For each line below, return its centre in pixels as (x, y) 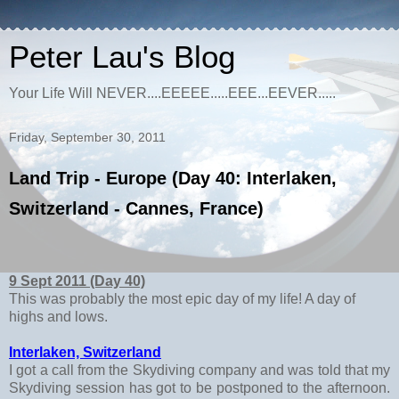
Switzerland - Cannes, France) (136, 208)
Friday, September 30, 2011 (87, 137)
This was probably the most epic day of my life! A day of (182, 298)
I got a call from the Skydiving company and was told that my (199, 370)
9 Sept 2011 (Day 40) (77, 281)
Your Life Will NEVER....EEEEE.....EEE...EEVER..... (172, 93)
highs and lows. (58, 316)
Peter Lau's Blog (122, 57)
